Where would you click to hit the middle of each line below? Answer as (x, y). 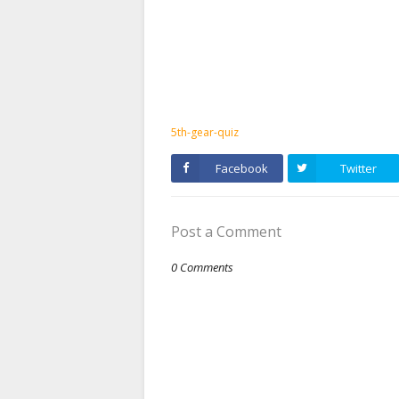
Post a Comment (226, 232)
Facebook (241, 169)
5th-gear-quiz (205, 133)
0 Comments (202, 268)
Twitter (358, 169)
